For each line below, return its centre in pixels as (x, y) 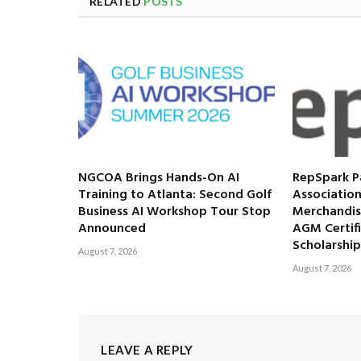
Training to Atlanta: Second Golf (175, 195)
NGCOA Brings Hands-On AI (159, 178)
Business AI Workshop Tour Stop (174, 212)
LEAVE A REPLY (147, 350)
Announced (112, 229)
